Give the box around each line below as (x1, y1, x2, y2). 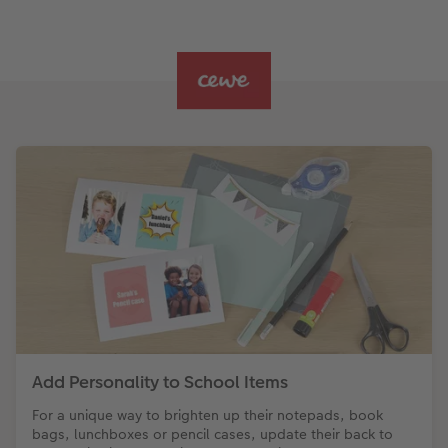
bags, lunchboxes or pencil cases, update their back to (32, 424, 393, 445)
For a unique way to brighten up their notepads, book (32, 405, 383, 426)
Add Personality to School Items (32, 370, 288, 395)
